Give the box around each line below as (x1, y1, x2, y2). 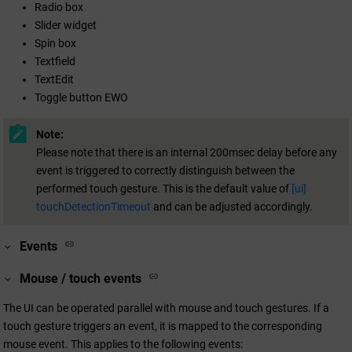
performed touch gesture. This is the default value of (36, 182, 291, 196)
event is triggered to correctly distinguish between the (36, 164, 295, 178)
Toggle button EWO (35, 90, 128, 104)
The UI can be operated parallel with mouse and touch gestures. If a (3, 301, 329, 314)
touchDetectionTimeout (36, 200, 151, 214)
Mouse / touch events (20, 270, 142, 286)
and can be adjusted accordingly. (151, 200, 313, 214)
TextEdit (35, 72, 74, 86)
